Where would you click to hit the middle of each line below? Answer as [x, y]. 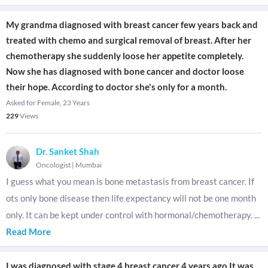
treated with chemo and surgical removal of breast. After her [129, 40]
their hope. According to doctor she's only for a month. [116, 87]
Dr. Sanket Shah [68, 151]
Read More [28, 232]
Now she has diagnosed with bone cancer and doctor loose [125, 71]
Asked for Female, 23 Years [48, 103]
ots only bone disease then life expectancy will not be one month [131, 198]
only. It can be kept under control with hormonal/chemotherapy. [130, 215]
